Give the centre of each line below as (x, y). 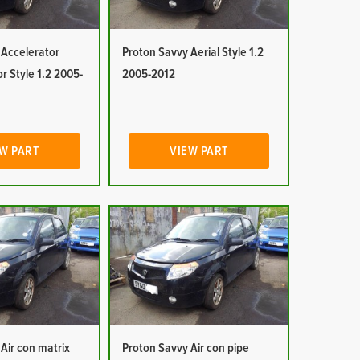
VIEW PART (199, 151)
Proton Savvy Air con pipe (185, 348)
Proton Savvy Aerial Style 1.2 (192, 52)
